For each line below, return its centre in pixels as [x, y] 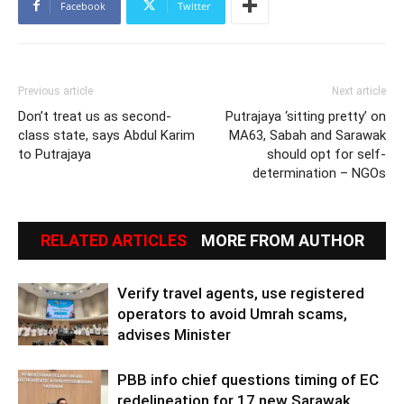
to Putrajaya [55, 154]
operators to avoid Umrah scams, [232, 313]
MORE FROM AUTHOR [282, 240]
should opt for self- [326, 154]
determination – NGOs [319, 173]
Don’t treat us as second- [95, 116]
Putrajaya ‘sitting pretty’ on [306, 116]
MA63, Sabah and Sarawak [308, 135]
